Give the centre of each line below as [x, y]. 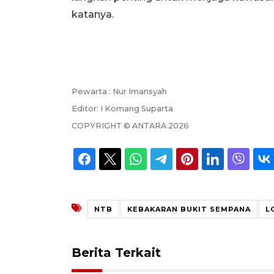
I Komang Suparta [137, 108]
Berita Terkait [116, 252]
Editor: [86, 108]
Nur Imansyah [140, 91]
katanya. [93, 14]
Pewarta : [92, 91]
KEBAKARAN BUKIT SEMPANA [189, 209]
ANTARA [149, 125]
